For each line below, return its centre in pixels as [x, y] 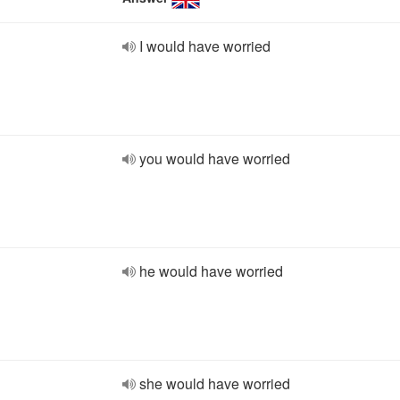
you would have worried [215, 158]
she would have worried [215, 383]
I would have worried [205, 46]
